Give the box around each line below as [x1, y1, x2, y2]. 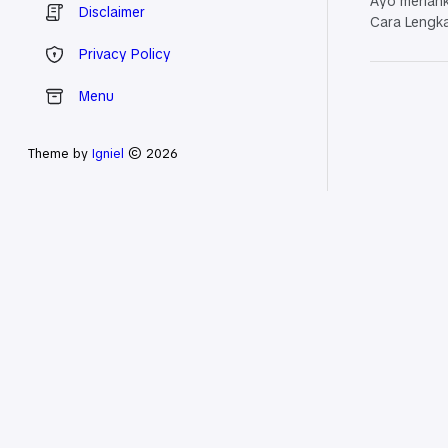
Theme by [28, 145, 92, 162]
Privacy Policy [79, 44, 171, 63]
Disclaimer [79, 2, 145, 21]
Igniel [92, 145, 124, 162]
